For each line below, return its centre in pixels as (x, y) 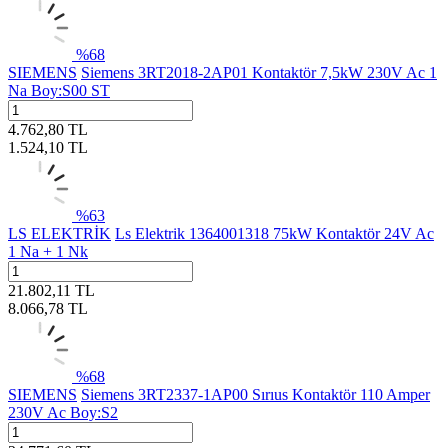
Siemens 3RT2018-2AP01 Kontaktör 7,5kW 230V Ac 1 (259, 72)
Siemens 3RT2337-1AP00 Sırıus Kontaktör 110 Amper (255, 394)
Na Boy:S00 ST (59, 90)
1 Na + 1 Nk (48, 251)
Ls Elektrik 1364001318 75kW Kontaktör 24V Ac (274, 233)
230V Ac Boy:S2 (63, 412)
